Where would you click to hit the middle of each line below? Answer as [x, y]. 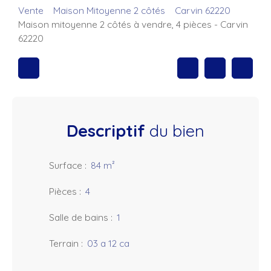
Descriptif [106, 131]
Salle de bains [79, 217]
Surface [66, 165]
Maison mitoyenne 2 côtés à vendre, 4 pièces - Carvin [133, 24]
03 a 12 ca [108, 243]
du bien [175, 131]
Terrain [64, 243]
